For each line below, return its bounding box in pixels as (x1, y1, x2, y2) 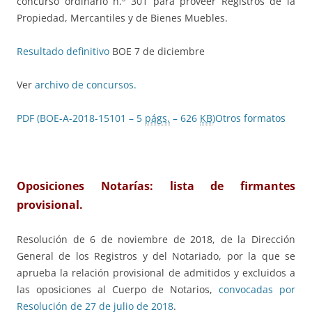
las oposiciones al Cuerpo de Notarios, (17, 283, 219, 297)
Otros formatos (215, 111, 286, 125)
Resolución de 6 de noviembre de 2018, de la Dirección (17, 233, 295, 247)
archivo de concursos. (35, 78, 136, 92)
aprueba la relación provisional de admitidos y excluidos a (17, 266, 295, 280)
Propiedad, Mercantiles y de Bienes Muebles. (17, 11, 228, 25)
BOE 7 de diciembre (109, 45, 205, 58)
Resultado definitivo (17, 45, 109, 58)
